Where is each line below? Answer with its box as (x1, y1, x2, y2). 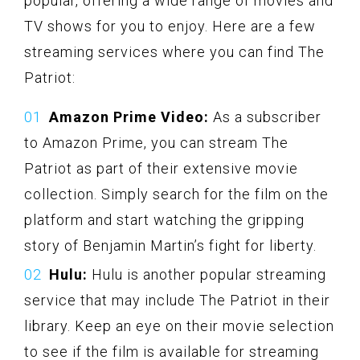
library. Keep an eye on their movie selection (24, 317, 334, 334)
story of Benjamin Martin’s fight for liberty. (24, 236, 317, 254)
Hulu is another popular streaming (88, 265, 326, 283)
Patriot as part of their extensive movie (24, 159, 298, 177)
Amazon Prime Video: (49, 108, 209, 125)
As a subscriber (209, 108, 321, 125)
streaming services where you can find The (24, 43, 325, 60)
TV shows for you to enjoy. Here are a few (24, 17, 316, 35)
